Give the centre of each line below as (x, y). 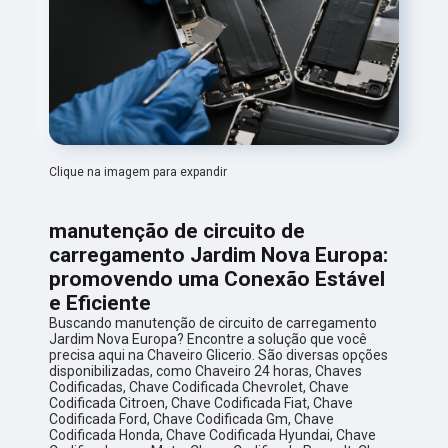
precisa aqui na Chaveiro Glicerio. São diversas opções (219, 355)
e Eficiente (100, 303)
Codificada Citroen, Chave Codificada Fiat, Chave (201, 403)
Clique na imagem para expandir (138, 172)
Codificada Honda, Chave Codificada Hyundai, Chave (213, 435)
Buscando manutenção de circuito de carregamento (213, 323)
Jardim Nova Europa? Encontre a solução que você (208, 339)
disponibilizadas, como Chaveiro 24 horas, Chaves (206, 371)
